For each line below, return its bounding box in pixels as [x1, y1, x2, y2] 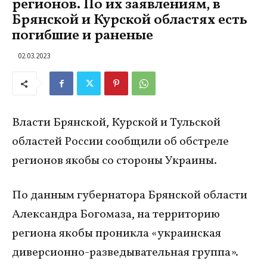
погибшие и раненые [12, 26, 153, 46]
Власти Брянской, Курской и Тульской [12, 114, 221, 131]
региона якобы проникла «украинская [12, 225, 221, 242]
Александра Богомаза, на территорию [12, 206, 220, 223]
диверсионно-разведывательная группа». [12, 244, 238, 261]
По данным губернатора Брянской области [12, 187, 247, 204]
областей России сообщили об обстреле [12, 133, 229, 150]
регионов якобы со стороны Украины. [12, 153, 217, 169]
